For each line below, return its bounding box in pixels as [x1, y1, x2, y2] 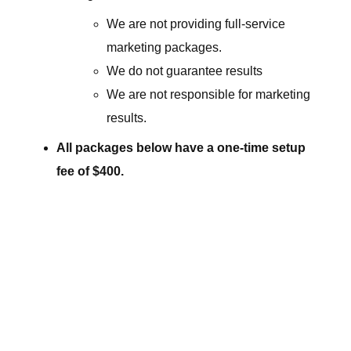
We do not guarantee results [107, 64, 262, 78]
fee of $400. [56, 165, 124, 179]
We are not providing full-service [107, 17, 285, 31]
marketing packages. [107, 41, 222, 55]
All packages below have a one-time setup [56, 141, 306, 155]
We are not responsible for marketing [107, 88, 310, 102]
